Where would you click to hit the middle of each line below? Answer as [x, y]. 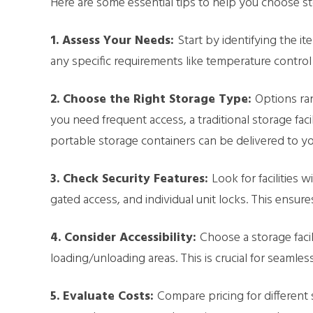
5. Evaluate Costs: [104, 296]
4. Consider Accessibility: [125, 238]
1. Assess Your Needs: [114, 41]
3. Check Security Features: [131, 179]
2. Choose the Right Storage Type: [153, 99]
